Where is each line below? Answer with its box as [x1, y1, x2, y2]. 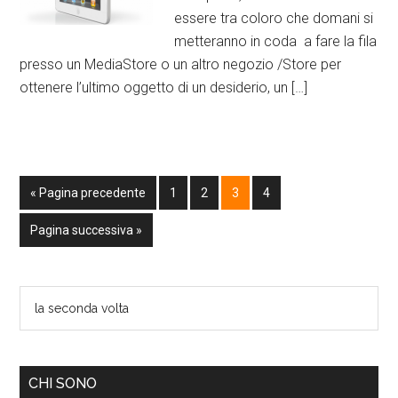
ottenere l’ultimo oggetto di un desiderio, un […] [20, 79, 308, 96]
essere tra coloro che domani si [174, 10, 374, 27]
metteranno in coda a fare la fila [174, 33, 378, 50]
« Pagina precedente [30, 186, 147, 200]
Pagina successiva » [30, 223, 143, 237]
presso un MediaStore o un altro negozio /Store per [20, 56, 342, 73]
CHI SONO [28, 375, 98, 392]
